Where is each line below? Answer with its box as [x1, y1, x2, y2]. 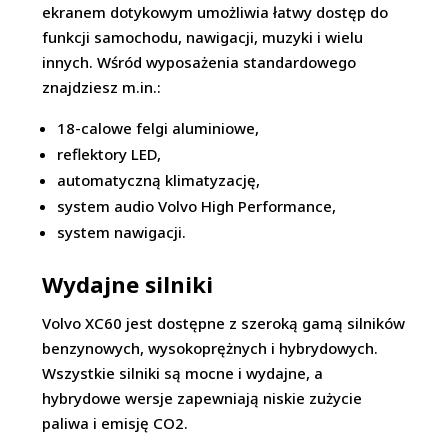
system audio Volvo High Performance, [57, 196, 337, 216]
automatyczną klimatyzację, [57, 170, 261, 190]
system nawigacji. [57, 222, 187, 242]
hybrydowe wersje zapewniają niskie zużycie [42, 388, 363, 408]
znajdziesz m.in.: [42, 77, 162, 97]
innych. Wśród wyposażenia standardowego [42, 52, 357, 72]
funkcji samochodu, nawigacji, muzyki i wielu [42, 27, 364, 47]
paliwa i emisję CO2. [42, 413, 189, 433]
